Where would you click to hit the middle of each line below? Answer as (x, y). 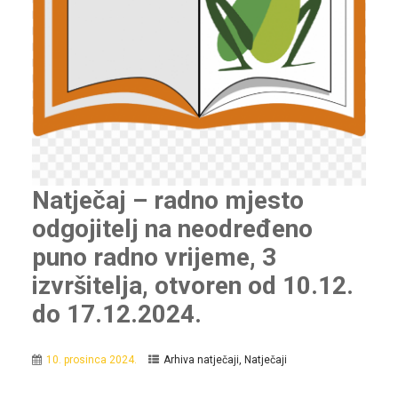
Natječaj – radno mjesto (167, 201)
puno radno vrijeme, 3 (154, 258)
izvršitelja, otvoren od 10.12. (192, 286)
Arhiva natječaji (201, 360)
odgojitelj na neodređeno (172, 229)
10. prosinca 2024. (91, 360)
